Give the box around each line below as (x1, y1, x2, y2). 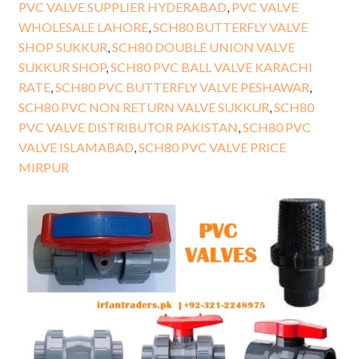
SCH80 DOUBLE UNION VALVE (111, 38, 295, 54)
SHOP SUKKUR (18, 38, 107, 54)
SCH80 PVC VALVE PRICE (138, 139, 286, 155)
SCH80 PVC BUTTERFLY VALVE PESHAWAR (54, 79, 309, 95)
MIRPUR (18, 159, 69, 175)
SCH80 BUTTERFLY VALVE (152, 18, 308, 34)
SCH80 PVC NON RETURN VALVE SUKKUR (18, 99, 269, 115)
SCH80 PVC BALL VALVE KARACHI (110, 58, 313, 75)
